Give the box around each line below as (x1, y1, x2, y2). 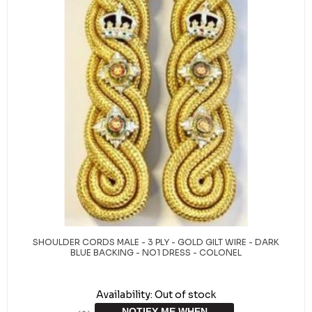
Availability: (96, 288, 153, 301)
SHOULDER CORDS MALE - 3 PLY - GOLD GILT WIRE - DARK (33, 237, 279, 247)
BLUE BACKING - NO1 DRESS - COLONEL (70, 247, 242, 258)
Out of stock (155, 288, 216, 301)
